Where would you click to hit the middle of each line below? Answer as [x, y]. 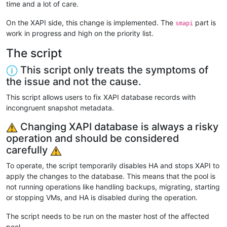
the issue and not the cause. [74, 81]
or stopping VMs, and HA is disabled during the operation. [102, 198]
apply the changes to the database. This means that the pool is [111, 176]
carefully [28, 150]
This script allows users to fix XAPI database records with [101, 97]
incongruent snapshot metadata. [60, 107]
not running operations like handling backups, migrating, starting [113, 187]
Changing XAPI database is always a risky [118, 126]
